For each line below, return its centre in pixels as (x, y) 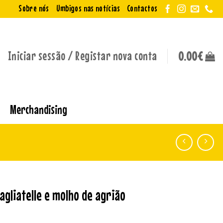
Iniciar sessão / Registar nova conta (82, 56)
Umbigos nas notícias (88, 8)
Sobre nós (34, 8)
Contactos (142, 8)
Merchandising (39, 109)
